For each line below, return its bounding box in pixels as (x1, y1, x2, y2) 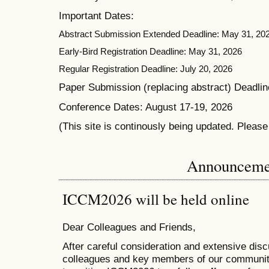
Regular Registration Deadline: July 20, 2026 (59, 64, 232, 74)
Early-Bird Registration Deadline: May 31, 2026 (59, 46, 242, 57)
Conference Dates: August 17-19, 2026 (59, 100, 232, 113)
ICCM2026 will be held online (62, 189, 249, 209)
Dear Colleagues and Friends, (62, 220, 196, 233)
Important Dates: (59, 9, 134, 22)
